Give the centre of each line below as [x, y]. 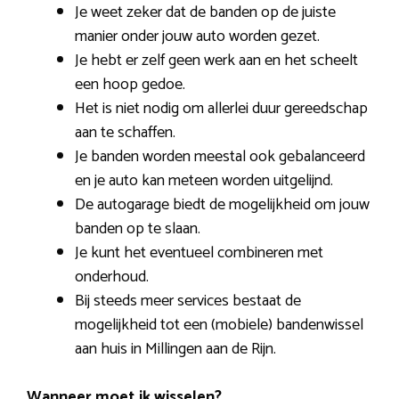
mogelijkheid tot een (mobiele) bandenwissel [219, 325]
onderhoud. [112, 277]
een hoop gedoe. [130, 84]
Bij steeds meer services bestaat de [188, 301]
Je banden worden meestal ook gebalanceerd [220, 156]
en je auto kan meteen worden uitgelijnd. [204, 180]
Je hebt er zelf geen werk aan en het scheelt [216, 60]
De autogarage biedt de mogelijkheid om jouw [222, 204]
